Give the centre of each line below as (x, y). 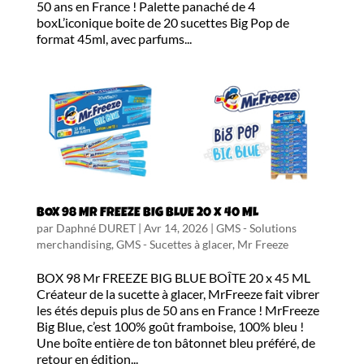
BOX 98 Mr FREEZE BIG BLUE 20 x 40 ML (147, 214)
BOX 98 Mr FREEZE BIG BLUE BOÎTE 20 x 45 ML (173, 278)
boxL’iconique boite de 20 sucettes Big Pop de (162, 22)
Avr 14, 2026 (175, 228)
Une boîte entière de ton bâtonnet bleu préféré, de (175, 343)
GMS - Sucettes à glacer (174, 245)
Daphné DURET (95, 228)
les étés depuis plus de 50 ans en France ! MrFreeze (178, 310)
